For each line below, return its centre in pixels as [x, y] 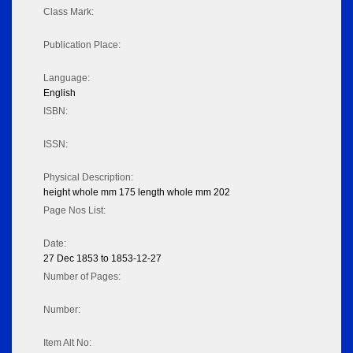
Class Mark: [69, 12]
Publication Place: [82, 45]
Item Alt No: [67, 343]
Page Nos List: [74, 211]
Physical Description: [88, 178]
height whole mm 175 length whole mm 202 [137, 193]
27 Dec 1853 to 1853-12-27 [102, 259]
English [59, 93]
